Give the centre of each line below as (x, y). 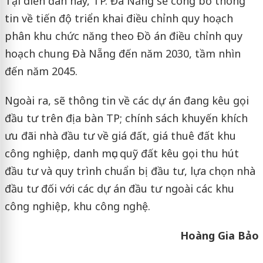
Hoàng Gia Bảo (219, 236)
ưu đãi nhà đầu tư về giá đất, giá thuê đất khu (120, 136)
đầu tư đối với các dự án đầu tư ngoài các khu (119, 189)
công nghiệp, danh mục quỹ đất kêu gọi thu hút (122, 154)
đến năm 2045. (41, 71)
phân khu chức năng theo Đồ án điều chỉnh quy (123, 36)
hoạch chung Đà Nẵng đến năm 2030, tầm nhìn (122, 54)
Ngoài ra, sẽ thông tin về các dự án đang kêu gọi (127, 101)
